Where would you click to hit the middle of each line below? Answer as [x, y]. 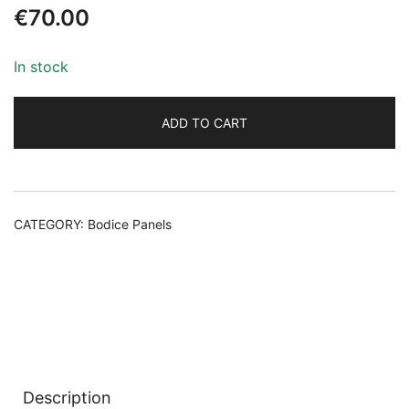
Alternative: [53, 175]
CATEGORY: [51, 225]
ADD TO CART [204, 123]
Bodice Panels [130, 225]
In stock [41, 67]
